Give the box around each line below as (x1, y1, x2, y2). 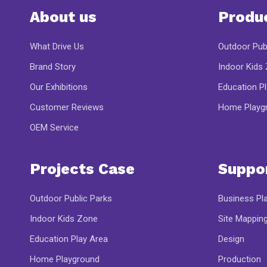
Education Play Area (30, 234, 108, 245)
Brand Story (30, 61, 76, 73)
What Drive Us (30, 41, 84, 52)
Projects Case (30, 160, 135, 178)
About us (30, 8, 97, 26)
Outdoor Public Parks (30, 193, 112, 204)
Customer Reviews (30, 102, 104, 113)
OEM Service (30, 122, 79, 133)
